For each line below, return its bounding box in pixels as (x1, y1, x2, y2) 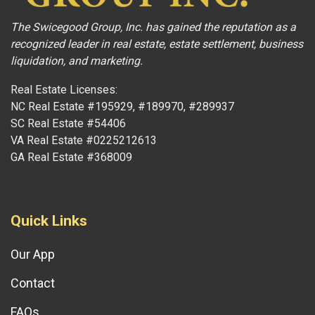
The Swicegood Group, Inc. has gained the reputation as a (11, 20, 296, 34)
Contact (11, 275, 55, 290)
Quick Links (11, 212, 87, 229)
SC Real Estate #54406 (11, 116, 126, 130)
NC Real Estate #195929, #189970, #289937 (11, 99, 234, 113)
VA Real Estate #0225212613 (11, 133, 157, 147)
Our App (11, 246, 55, 262)
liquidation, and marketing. (11, 53, 143, 67)
